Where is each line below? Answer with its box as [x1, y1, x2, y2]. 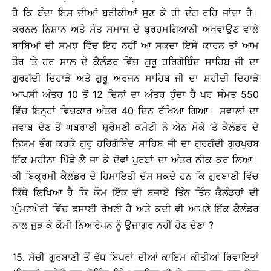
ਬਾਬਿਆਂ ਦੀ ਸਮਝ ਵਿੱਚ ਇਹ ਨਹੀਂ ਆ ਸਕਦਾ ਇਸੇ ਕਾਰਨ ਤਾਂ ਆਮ [12, 39, 259, 52]
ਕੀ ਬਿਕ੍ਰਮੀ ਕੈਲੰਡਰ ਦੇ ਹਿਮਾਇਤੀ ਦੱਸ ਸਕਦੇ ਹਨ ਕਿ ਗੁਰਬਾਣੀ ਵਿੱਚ [12, 170, 259, 183]
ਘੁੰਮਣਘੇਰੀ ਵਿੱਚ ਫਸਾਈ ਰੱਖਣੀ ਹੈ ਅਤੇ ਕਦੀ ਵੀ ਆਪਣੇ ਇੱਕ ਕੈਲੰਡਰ [12, 203, 259, 215]
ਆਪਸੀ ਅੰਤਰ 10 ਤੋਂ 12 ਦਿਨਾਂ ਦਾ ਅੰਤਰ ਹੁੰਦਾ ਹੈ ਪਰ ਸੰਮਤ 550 [12, 88, 259, 101]
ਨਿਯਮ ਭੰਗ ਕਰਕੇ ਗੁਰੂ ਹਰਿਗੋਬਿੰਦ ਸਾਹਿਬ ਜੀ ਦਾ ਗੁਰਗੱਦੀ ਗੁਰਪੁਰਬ [12, 137, 259, 150]
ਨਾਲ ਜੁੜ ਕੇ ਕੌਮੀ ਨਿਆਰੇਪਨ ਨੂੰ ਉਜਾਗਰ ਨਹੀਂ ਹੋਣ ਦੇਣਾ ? [12, 219, 214, 232]
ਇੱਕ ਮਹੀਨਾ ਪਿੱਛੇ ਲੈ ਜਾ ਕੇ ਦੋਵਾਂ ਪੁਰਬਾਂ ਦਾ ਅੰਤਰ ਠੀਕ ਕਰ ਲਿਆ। [12, 154, 259, 166]
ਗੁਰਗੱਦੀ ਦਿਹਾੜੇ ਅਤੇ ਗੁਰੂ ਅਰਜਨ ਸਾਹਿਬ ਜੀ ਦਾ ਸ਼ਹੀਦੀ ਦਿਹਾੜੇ [12, 72, 259, 85]
